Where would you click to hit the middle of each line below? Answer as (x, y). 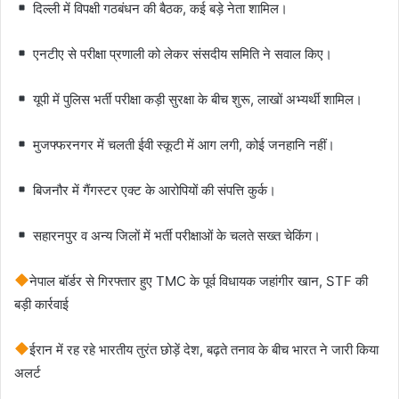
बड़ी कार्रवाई (41, 304)
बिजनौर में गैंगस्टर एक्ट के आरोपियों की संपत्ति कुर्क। (153, 190)
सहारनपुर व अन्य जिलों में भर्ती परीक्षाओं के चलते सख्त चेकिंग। (175, 235)
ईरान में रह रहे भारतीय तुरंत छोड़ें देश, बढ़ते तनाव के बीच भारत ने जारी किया (204, 349)
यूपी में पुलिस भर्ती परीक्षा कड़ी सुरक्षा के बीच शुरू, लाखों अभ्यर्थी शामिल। (196, 99)
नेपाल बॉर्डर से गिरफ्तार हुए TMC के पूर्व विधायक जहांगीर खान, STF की (199, 281)
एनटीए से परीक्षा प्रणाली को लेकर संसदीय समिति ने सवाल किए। (181, 53)
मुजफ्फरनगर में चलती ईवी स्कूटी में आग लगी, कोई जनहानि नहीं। (183, 144)
